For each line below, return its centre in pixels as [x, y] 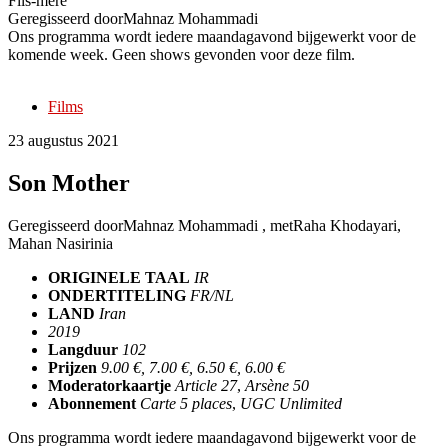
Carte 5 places [186, 403]
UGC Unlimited [291, 403]
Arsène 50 [277, 385]
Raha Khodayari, [347, 225]
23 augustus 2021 [63, 140]
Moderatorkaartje [109, 385]
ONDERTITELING [117, 295]
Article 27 [206, 385]
